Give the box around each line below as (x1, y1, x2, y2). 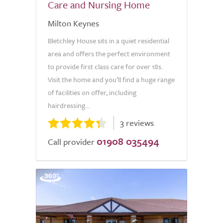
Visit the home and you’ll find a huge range (48, 74, 175, 85)
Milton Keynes (48, 17, 99, 29)
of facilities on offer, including (48, 87, 136, 98)
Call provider (48, 135, 95, 148)
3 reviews (120, 116, 154, 129)
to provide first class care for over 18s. (48, 61, 163, 72)
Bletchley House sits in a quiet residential (48, 35, 169, 46)
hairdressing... (48, 100, 90, 111)
